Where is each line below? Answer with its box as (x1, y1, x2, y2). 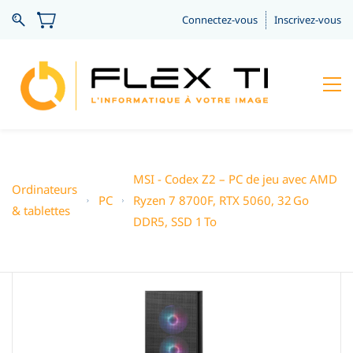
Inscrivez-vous (274, 12, 341, 27)
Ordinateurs (12, 181, 77, 198)
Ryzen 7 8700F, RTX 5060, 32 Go (133, 191, 310, 208)
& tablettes (12, 203, 70, 219)
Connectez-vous (182, 12, 258, 27)
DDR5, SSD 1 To (133, 213, 217, 229)
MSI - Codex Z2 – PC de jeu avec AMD (133, 170, 338, 187)
